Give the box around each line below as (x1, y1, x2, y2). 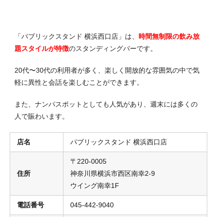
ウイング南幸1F (70, 181, 119, 189)
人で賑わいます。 (15, 112, 69, 120)
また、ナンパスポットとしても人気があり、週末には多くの (15, 100, 198, 108)
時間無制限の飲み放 (139, 32, 200, 40)
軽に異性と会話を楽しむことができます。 (15, 78, 143, 86)
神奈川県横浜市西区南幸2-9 (70, 169, 155, 177)
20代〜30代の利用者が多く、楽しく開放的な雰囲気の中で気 (15, 66, 200, 74)
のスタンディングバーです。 (69, 44, 157, 52)
